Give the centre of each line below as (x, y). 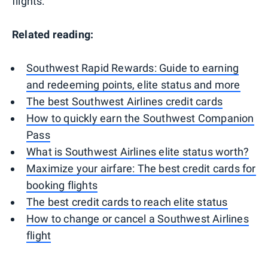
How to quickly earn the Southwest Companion (140, 118)
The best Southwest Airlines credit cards (124, 101)
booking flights (62, 185)
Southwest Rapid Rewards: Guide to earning (133, 68)
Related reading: (53, 34)
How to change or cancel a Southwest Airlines (138, 218)
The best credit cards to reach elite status (127, 202)
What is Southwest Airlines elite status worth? (138, 151)
